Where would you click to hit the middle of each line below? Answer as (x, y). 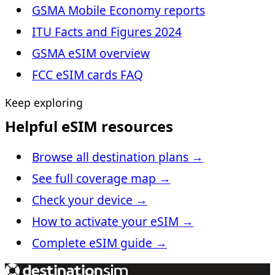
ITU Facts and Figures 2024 (107, 32)
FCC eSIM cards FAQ (87, 75)
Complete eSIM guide (92, 243)
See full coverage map (94, 178)
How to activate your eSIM (105, 221)
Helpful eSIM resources (89, 126)
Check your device (82, 200)
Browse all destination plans (110, 157)
